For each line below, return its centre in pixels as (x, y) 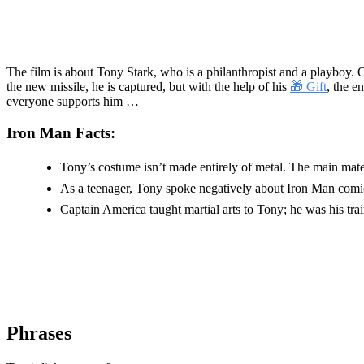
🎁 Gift (308, 86)
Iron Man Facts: (61, 132)
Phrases (39, 334)
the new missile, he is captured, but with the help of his (148, 86)
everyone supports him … (73, 101)
